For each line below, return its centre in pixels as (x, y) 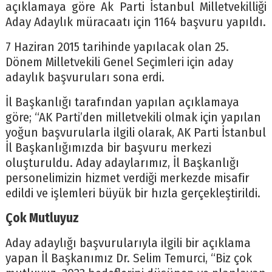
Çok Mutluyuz (42, 219)
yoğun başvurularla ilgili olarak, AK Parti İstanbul (135, 133)
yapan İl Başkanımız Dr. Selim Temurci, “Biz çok (128, 259)
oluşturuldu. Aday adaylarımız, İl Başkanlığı (122, 163)
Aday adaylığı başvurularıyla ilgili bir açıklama (128, 243)
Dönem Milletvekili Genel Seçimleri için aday (119, 63)
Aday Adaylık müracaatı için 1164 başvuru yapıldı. (135, 22)
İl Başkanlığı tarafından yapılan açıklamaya (122, 103)
